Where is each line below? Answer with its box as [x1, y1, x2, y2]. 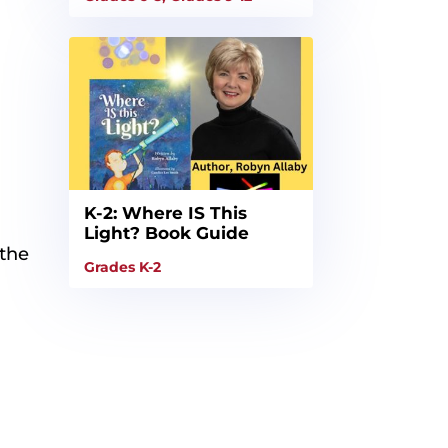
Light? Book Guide [83, 222, 249, 243]
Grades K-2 [83, 257, 161, 276]
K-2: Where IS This [83, 202, 247, 223]
